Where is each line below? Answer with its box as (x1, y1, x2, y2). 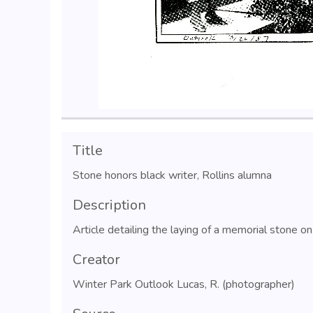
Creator (73, 250, 120, 269)
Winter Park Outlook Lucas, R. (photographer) (73, 277, 295, 292)
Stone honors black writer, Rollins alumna (73, 168, 272, 183)
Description (73, 196, 146, 214)
